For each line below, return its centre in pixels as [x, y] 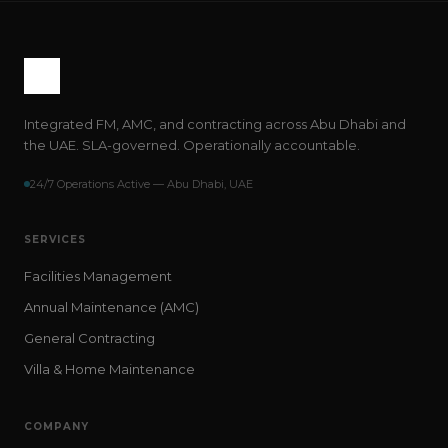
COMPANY [56, 426]
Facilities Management [98, 276]
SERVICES [55, 239]
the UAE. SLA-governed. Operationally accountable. [192, 145]
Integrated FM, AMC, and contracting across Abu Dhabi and [215, 124]
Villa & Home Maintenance [109, 369]
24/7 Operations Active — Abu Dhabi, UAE [141, 184]
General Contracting [89, 338]
